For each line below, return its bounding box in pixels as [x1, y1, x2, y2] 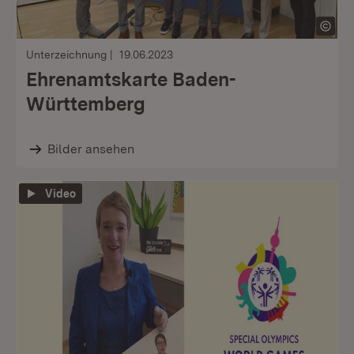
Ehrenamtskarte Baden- [26, 68, 235, 91]
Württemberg [26, 92, 145, 115]
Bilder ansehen [47, 141, 134, 156]
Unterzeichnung [26, 48, 107, 61]
